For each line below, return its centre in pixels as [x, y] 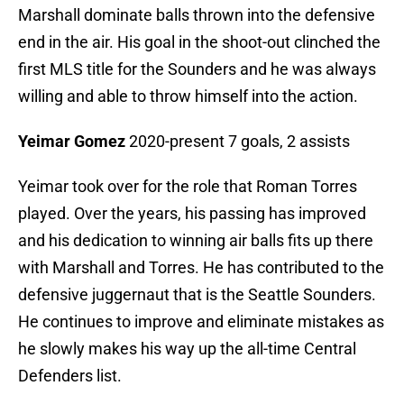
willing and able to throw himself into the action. [188, 96]
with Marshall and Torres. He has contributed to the [201, 268]
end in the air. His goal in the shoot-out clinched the [199, 42]
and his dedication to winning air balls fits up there [196, 241]
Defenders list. [70, 376]
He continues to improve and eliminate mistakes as [201, 322]
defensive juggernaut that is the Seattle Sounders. [197, 295]
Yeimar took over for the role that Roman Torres [188, 187]
